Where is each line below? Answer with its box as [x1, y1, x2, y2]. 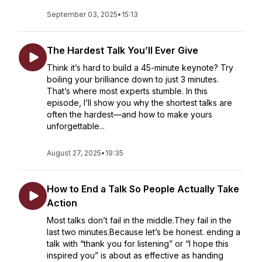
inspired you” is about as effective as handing [47, 250, 223, 260]
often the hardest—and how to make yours [47, 109, 212, 119]
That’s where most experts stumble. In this [47, 86, 208, 96]
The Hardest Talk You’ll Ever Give [47, 44, 198, 56]
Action [47, 197, 77, 209]
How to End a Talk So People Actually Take [47, 183, 239, 195]
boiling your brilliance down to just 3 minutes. [47, 74, 219, 84]
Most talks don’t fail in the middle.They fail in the [47, 215, 232, 225]
